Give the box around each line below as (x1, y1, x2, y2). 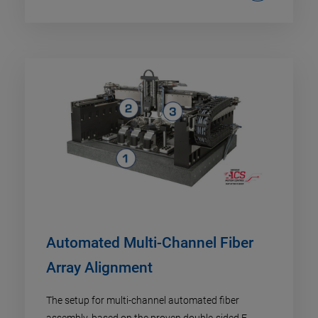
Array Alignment (46, 259, 153, 277)
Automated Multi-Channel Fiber (46, 234, 253, 252)
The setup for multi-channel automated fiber (46, 295, 239, 307)
